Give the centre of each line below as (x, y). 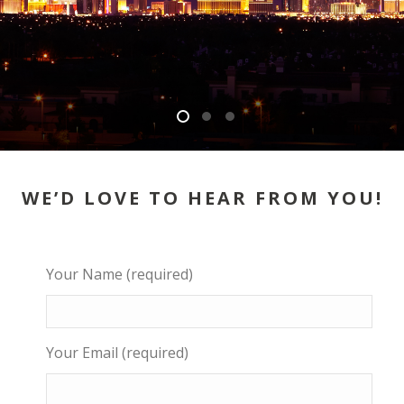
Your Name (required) (119, 274)
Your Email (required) (117, 353)
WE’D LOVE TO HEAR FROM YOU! (202, 198)
